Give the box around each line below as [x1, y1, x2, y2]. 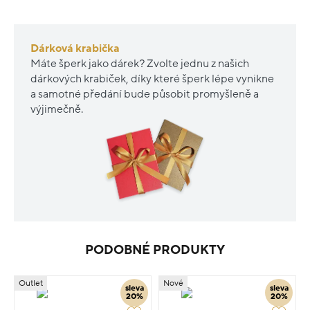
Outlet [19, 278, 43, 288]
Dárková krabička [30, 42, 120, 55]
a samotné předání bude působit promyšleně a [30, 87, 259, 100]
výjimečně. [30, 102, 83, 116]
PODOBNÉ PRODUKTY [85, 243, 225, 257]
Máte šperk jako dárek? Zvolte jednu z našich [30, 57, 249, 70]
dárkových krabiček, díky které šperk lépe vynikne [30, 72, 274, 85]
